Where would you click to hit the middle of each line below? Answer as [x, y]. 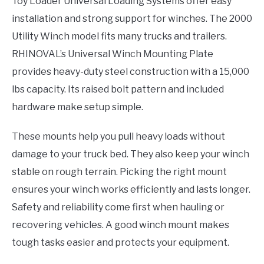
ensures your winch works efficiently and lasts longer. [131, 189]
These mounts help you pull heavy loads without [118, 136]
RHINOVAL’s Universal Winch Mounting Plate [113, 54]
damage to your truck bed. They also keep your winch [131, 154]
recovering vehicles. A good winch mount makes [121, 225]
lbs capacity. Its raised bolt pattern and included [118, 89]
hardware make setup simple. [77, 107]
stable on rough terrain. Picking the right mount [119, 172]
